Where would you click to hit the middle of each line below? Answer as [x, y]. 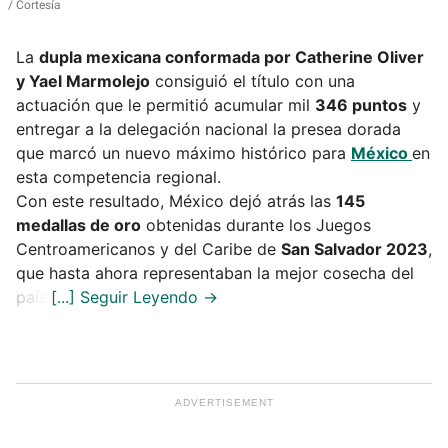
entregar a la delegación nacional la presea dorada [208, 129]
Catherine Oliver [359, 57]
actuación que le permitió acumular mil [165, 105]
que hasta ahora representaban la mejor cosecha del [215, 273]
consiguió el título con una [252, 81]
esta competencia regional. [118, 177]
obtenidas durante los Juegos [256, 225]
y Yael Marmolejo [83, 81]
